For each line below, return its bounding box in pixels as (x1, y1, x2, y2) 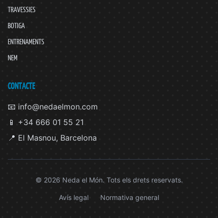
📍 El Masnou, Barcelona (8, 132, 97, 143)
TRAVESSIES (8, 4, 36, 14)
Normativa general (100, 193, 159, 201)
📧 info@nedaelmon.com (8, 101, 98, 111)
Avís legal (59, 193, 89, 201)
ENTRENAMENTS (8, 36, 44, 46)
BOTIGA (8, 20, 25, 30)
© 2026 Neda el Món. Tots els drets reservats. (35, 175, 183, 184)
